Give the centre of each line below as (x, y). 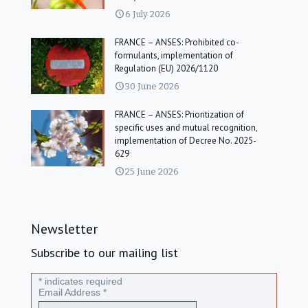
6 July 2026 (148, 14)
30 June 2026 (153, 87)
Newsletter (64, 229)
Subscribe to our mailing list (104, 253)
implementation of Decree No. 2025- (186, 141)
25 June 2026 (152, 172)
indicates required (82, 282)
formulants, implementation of (174, 56)
